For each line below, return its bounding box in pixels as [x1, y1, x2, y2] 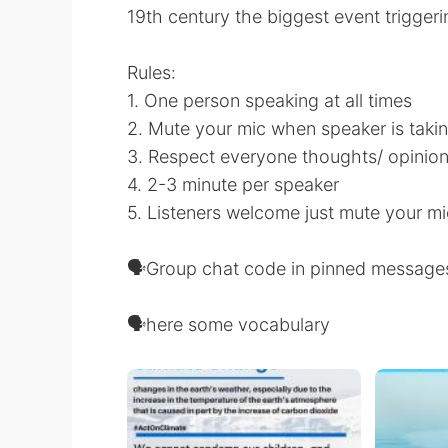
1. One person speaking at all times [127, 90, 412, 111]
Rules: [127, 62, 176, 83]
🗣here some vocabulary [127, 314, 330, 335]
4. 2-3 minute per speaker [127, 174, 339, 195]
